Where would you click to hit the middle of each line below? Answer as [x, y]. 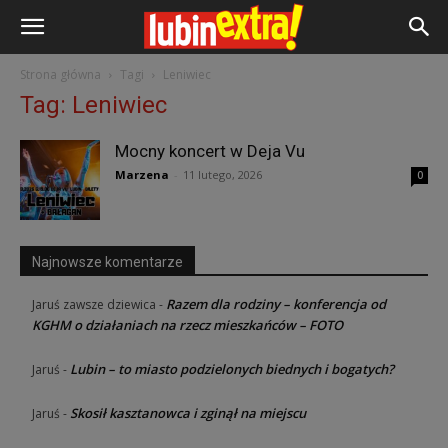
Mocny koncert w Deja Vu [210, 151]
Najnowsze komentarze [107, 262]
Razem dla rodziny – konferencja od [276, 304]
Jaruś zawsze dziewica [94, 304]
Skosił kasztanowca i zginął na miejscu [188, 413]
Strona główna [60, 74]
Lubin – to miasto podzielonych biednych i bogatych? [232, 369]
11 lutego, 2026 [222, 174]
